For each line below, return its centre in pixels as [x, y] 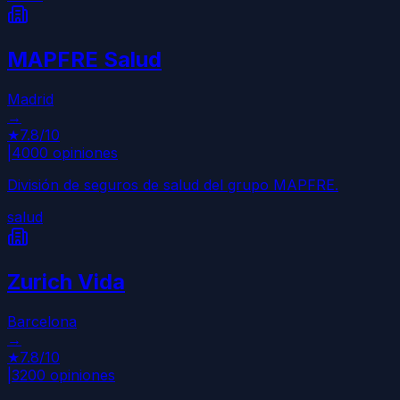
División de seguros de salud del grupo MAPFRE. [173, 184]
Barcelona [42, 321]
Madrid [30, 99]
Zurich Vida [66, 281]
